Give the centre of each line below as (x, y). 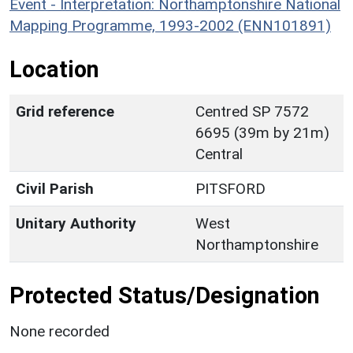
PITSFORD (230, 188)
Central (219, 154)
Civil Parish (55, 188)
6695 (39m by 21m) (262, 132)
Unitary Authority (76, 223)
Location (54, 69)
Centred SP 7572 (252, 111)
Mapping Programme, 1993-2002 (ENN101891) (170, 25)
